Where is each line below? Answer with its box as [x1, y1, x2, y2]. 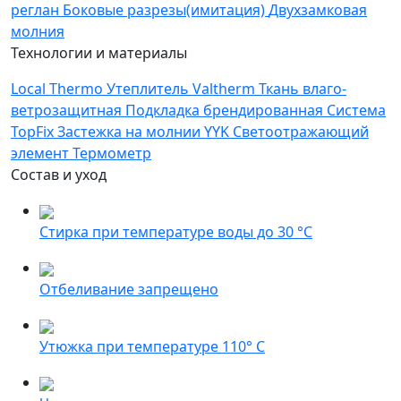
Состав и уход [11, 165, 107, 184]
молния [11, 21, 64, 41]
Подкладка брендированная [125, 100, 327, 120]
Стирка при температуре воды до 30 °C [39, 222, 312, 242]
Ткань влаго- [259, 79, 346, 98]
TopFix [11, 122, 57, 141]
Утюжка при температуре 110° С [39, 337, 265, 356]
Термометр [73, 143, 151, 163]
